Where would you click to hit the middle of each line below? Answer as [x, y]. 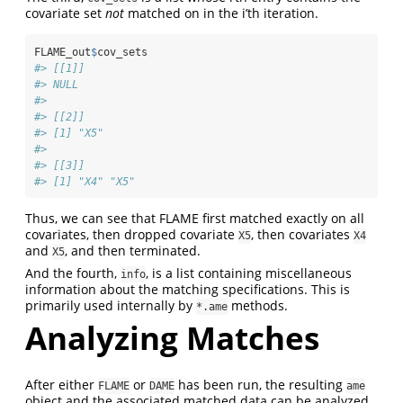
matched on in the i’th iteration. [221, 13]
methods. [258, 305]
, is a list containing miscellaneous [249, 273]
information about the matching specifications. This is [188, 289]
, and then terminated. [133, 250]
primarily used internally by [111, 305]
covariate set [65, 13]
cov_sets [122, 52]
